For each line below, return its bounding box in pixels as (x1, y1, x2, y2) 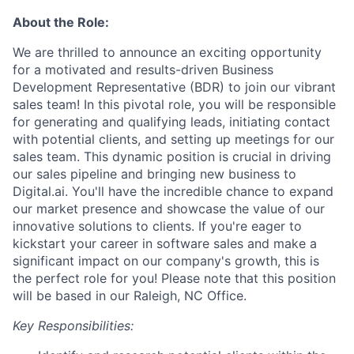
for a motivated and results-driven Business (13, 62, 273, 77)
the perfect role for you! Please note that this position (13, 270, 336, 286)
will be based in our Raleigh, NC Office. (13, 288, 247, 303)
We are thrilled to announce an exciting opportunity (13, 44, 322, 60)
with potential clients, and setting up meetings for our (13, 131, 334, 147)
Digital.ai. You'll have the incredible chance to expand (13, 183, 333, 199)
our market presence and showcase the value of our (13, 201, 325, 217)
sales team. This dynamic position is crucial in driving (13, 149, 331, 164)
